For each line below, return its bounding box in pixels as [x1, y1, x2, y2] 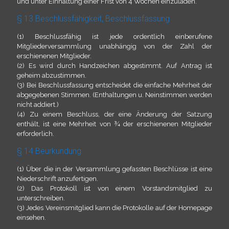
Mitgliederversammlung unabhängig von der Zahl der [17, 42, 212, 50]
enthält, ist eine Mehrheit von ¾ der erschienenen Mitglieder [17, 120, 212, 128]
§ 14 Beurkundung [17, 146, 81, 156]
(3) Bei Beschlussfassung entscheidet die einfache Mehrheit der [17, 81, 212, 89]
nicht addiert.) [17, 101, 59, 108]
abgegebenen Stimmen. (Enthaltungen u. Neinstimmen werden [17, 91, 212, 99]
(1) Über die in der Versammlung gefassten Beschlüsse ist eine [17, 165, 212, 173]
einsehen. [17, 214, 46, 221]
